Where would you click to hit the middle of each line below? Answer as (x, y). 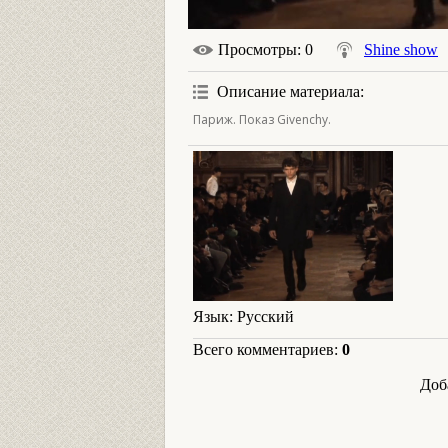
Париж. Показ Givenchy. (262, 119)
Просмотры (257, 49)
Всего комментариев (263, 349)
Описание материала (288, 91)
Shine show (401, 49)
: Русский (261, 316)
